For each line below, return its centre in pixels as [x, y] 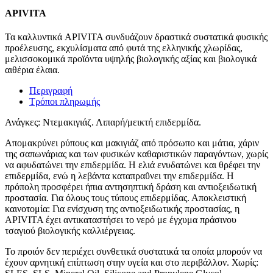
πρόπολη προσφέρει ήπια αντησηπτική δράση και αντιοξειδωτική [131, 187]
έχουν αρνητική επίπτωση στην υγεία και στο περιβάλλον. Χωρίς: [132, 263]
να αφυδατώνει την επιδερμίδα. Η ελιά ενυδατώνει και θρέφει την [133, 165]
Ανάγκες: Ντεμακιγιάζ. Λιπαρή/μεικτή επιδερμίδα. [103, 122]
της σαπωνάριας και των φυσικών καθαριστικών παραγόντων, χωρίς [136, 154]
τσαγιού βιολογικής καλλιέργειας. [70, 231]
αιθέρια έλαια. [32, 70]
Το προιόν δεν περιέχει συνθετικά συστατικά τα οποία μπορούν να [133, 252]
